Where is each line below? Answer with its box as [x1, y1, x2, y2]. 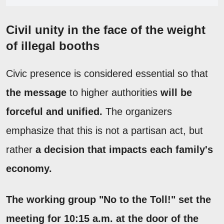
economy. [6, 163, 52, 174]
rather [6, 144, 35, 155]
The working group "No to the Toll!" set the [6, 194, 211, 205]
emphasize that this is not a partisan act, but [6, 125, 203, 136]
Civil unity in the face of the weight [6, 23, 205, 37]
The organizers [102, 106, 172, 117]
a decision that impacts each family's [35, 144, 213, 155]
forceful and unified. [6, 106, 102, 117]
